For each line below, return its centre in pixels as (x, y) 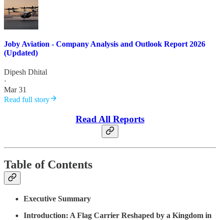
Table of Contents (48, 164)
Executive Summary (57, 198)
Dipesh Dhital (26, 72)
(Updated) (21, 53)
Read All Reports (110, 119)
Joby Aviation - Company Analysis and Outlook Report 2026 (105, 44)
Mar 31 (15, 90)
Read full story (27, 100)
